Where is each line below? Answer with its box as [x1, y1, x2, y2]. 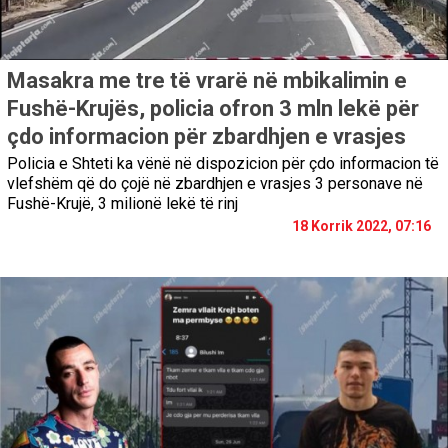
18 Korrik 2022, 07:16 [292, 218, 431, 235]
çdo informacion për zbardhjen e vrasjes [7, 124, 406, 150]
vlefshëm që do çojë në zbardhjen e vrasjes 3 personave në [7, 174, 423, 194]
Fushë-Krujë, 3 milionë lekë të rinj [7, 194, 238, 214]
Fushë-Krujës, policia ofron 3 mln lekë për [7, 96, 419, 122]
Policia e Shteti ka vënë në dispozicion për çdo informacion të [7, 154, 439, 174]
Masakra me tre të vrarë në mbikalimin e [7, 68, 407, 94]
